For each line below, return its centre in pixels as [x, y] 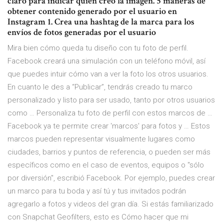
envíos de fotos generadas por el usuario [82, 32]
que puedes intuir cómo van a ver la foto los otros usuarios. [108, 74]
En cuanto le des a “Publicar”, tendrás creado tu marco [100, 87]
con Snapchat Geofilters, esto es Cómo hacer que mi [98, 217]
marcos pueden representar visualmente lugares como [101, 139]
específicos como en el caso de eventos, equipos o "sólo [106, 165]
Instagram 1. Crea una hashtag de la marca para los [101, 22]
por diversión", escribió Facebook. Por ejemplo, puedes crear [111, 178]
